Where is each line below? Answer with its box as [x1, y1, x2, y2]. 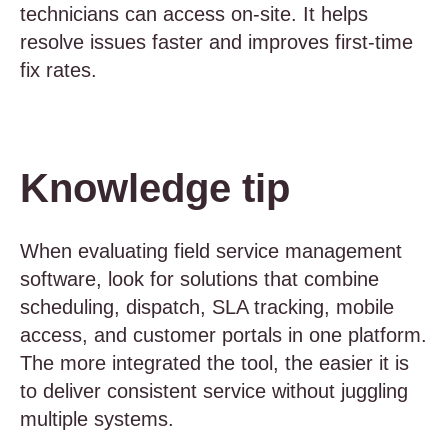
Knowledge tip [20, 166, 290, 210]
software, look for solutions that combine [20, 268, 379, 290]
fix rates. [20, 59, 97, 81]
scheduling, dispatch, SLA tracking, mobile [20, 296, 394, 318]
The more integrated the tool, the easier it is [20, 352, 409, 374]
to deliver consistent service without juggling [20, 380, 408, 402]
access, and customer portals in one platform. [20, 324, 427, 346]
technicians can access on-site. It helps [20, 3, 368, 25]
